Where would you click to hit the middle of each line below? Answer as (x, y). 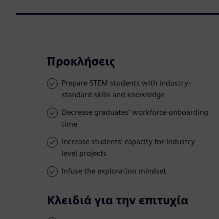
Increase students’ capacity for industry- (130, 142)
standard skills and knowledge (113, 95)
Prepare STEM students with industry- (126, 83)
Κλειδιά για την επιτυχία (118, 200)
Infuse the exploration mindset (114, 171)
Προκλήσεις (81, 62)
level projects (84, 153)
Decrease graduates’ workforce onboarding (135, 112)
